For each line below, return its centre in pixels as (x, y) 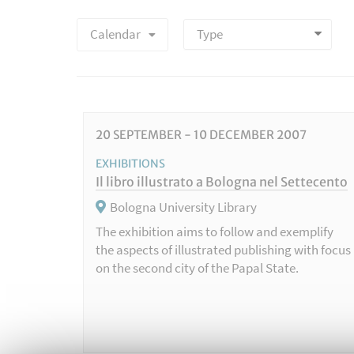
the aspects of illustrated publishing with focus (223, 250)
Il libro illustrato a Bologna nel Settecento (221, 182)
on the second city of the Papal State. (197, 268)
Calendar (115, 34)
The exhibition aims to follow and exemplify (214, 232)
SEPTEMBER (146, 135)
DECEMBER (241, 135)
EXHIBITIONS (130, 164)
